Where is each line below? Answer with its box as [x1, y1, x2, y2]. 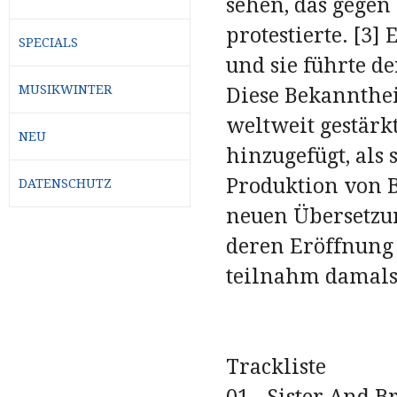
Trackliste [226, 354, 326, 379]
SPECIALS [19, 35, 78, 50]
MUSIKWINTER [19, 82, 112, 97]
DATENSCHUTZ [19, 175, 112, 191]
